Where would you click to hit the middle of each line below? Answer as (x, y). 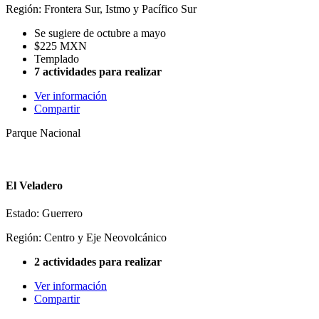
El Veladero (34, 185)
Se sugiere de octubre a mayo (100, 33)
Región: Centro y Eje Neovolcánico (86, 237)
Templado (57, 59)
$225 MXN (61, 46)
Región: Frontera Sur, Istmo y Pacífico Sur (101, 9)
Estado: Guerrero (44, 213)
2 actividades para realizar (98, 262)
